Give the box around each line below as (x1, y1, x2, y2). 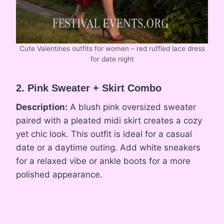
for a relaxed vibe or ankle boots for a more (16, 156, 190, 166)
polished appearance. (16, 169, 102, 180)
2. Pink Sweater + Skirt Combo (16, 82, 161, 94)
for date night (90, 55, 134, 63)
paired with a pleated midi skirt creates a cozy (16, 115, 202, 126)
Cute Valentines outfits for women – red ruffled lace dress (19, 44, 205, 53)
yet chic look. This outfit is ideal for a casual (16, 129, 192, 139)
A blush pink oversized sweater (67, 102, 196, 112)
